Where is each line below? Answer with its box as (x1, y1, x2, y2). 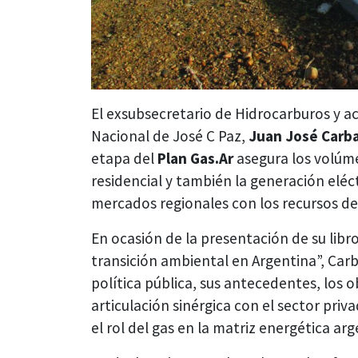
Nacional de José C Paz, (91, 125, 249, 145)
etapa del (91, 148, 157, 168)
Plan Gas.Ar (157, 148, 233, 168)
